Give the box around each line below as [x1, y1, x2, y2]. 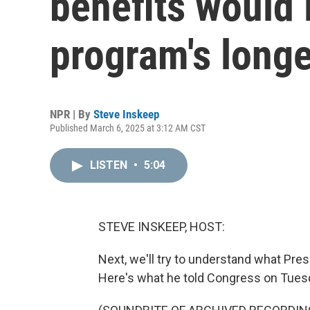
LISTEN [90, 158, 130, 172]
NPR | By [50, 107, 93, 121]
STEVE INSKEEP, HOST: [98, 219, 225, 234]
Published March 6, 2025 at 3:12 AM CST [50, 122, 206, 134]
